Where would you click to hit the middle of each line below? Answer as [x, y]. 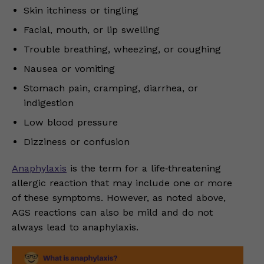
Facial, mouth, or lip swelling [92, 29]
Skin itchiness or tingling [81, 10]
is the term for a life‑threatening [144, 168]
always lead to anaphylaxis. [75, 227]
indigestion [49, 103]
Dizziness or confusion [77, 141]
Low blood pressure [71, 122]
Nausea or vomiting [69, 68]
